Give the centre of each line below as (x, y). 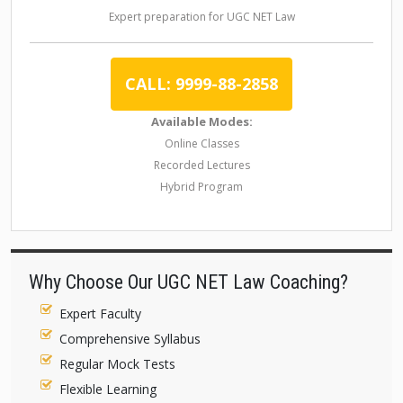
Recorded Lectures (201, 165)
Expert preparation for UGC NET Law (201, 17)
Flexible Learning (108, 389)
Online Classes (201, 143)
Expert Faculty (101, 313)
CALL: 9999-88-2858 (201, 84)
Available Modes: (201, 121)
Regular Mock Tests (118, 364)
